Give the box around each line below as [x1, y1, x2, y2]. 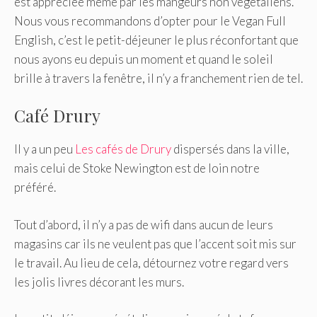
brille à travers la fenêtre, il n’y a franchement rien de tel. [14, 70, 303, 86]
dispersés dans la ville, [171, 142, 289, 157]
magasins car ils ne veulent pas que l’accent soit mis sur [14, 236, 296, 251]
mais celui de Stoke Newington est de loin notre [14, 161, 260, 176]
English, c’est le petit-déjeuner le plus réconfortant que [14, 32, 299, 47]
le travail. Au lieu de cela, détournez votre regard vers [14, 255, 289, 270]
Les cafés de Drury [75, 142, 171, 157]
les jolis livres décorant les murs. [14, 274, 184, 289]
